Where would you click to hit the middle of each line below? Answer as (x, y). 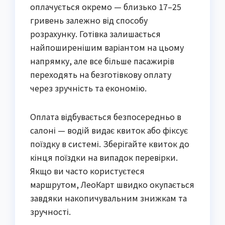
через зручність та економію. (88, 88)
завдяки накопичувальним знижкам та (108, 198)
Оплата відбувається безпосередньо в (106, 117)
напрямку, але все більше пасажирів (102, 61)
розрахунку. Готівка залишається (95, 34)
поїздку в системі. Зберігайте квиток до (110, 144)
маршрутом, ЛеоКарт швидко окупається (112, 185)
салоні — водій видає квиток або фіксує (109, 130)
